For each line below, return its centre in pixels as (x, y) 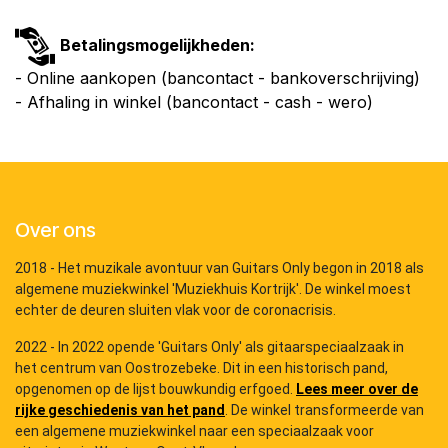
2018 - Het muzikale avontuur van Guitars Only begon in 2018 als (219, 268)
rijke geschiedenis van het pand (120, 410)
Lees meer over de (357, 389)
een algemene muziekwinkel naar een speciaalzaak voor (194, 431)
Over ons (55, 230)
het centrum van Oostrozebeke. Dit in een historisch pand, (201, 368)
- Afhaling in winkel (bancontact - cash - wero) (194, 102)
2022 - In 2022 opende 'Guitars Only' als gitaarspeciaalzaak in (209, 347)
